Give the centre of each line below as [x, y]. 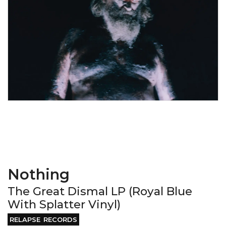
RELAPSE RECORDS [43, 219]
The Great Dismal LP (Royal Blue [100, 191]
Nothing [39, 174]
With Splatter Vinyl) [64, 204]
